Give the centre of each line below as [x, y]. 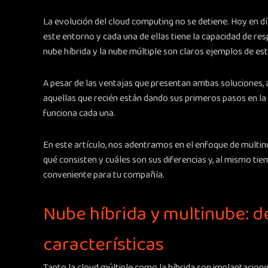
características [103, 245]
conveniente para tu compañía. [104, 175]
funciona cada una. [79, 114]
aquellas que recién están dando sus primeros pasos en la [155, 99]
